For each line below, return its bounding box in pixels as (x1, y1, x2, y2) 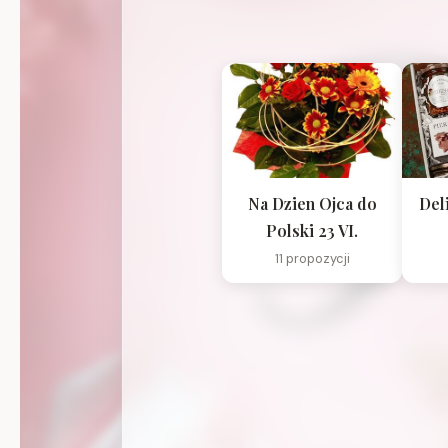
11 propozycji (274, 250, 350, 268)
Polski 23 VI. (266, 220, 358, 242)
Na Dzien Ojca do (247, 193, 377, 215)
